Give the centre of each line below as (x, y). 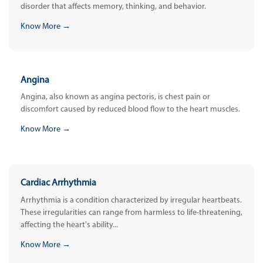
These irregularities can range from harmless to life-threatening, (131, 213)
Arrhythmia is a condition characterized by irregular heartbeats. (131, 200)
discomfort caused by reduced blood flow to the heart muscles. (130, 110)
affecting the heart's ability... (69, 225)
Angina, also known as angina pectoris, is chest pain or (115, 97)
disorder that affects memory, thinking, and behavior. (113, 7)
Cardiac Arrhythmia (58, 183)
